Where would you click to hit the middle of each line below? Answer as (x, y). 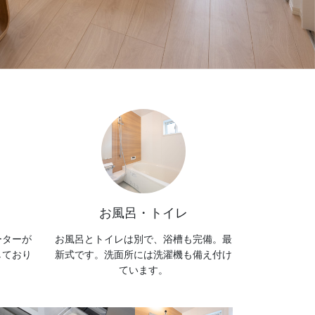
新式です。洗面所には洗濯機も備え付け (143, 254)
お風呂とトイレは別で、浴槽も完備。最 (143, 239)
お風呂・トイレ (143, 213)
